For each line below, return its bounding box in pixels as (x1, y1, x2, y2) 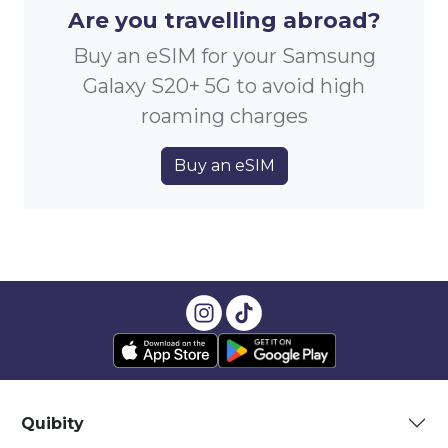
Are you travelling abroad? (67, 7, 381, 34)
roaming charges (140, 104, 308, 129)
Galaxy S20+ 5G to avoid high (83, 74, 365, 99)
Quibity (21, 413, 84, 433)
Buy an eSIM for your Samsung (72, 44, 376, 69)
